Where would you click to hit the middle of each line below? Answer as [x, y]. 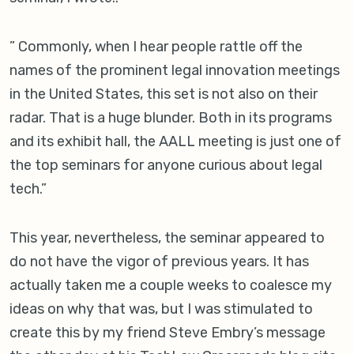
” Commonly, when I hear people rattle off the [156, 47]
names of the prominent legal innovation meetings [175, 71]
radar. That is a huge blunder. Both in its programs [171, 118]
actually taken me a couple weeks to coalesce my [171, 286]
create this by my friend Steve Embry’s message [168, 333]
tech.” [28, 189]
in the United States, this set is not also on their [164, 94]
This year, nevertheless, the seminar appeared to [167, 238]
